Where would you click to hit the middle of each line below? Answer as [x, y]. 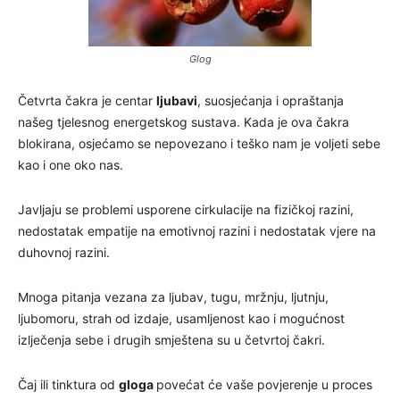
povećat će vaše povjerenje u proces [264, 384]
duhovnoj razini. [64, 252]
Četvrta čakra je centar [87, 100]
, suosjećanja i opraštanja [271, 100]
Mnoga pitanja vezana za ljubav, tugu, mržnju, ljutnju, [173, 296]
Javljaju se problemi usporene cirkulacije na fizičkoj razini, [186, 209]
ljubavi [177, 100]
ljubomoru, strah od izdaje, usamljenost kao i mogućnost [181, 318]
